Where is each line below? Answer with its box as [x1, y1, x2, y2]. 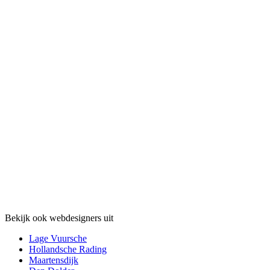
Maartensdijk [29, 255, 78, 266]
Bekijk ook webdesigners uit [5, 213, 113, 224]
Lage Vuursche [29, 233, 87, 244]
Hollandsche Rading [29, 244, 107, 255]
